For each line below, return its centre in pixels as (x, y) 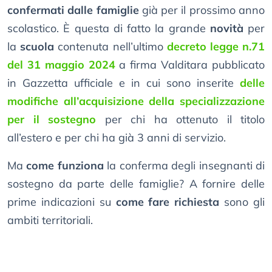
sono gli (242, 202)
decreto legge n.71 (216, 47)
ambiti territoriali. (50, 220)
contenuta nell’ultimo (110, 47)
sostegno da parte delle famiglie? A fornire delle (136, 184)
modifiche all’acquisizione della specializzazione (136, 101)
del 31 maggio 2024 (61, 65)
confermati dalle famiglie (73, 10)
